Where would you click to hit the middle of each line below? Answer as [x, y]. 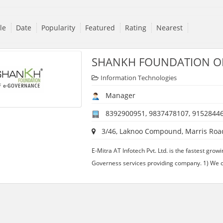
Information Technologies [138, 78]
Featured [100, 28]
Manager [117, 96]
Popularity [58, 28]
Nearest [169, 28]
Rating [135, 28]
